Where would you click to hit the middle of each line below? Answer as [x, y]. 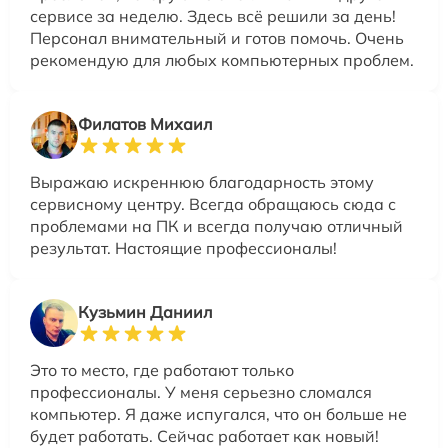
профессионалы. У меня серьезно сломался [201, 392]
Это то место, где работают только [162, 370]
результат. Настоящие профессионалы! [183, 248]
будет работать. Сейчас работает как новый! [204, 436]
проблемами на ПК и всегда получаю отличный [216, 226]
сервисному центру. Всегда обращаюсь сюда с [213, 204]
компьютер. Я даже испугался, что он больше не [218, 414]
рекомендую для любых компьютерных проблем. [222, 60]
